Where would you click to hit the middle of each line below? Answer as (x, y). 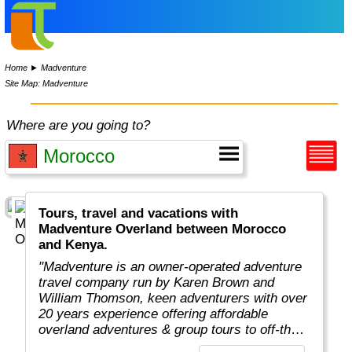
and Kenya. (73, 245)
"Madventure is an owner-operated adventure (170, 267)
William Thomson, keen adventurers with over (173, 299)
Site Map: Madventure (47, 83)
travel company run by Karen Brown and (157, 283)
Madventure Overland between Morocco (163, 229)
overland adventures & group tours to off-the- (171, 330)
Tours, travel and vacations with (139, 214)
